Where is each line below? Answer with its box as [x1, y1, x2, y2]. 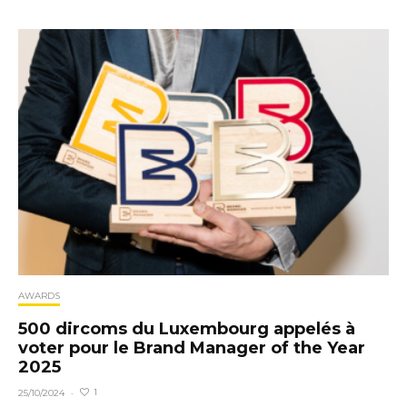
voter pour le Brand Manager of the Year [18, 337, 365, 358]
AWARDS [18, 289, 60, 302]
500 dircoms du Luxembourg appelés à [18, 318, 355, 339]
